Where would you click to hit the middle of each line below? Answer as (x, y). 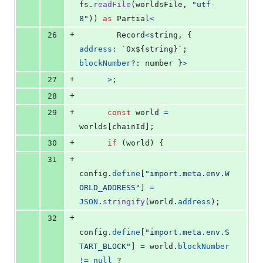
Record (131, 35)
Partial (133, 19)
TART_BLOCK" (105, 247)
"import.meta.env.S (187, 232)
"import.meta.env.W (187, 174)
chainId (129, 127)
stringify (124, 202)
